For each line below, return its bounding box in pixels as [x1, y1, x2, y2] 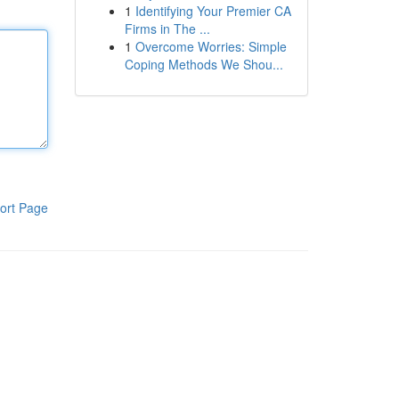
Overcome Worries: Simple [134, 37, 287, 55]
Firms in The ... [124, 20, 210, 37]
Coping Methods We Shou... [124, 55, 283, 73]
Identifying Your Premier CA [134, 2, 291, 20]
